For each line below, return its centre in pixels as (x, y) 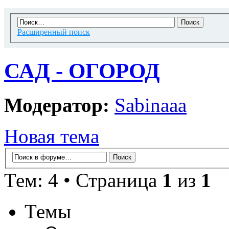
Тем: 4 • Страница (83, 180)
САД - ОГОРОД (82, 71)
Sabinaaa (151, 105)
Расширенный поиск (54, 32)
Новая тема (52, 136)
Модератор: (57, 105)
